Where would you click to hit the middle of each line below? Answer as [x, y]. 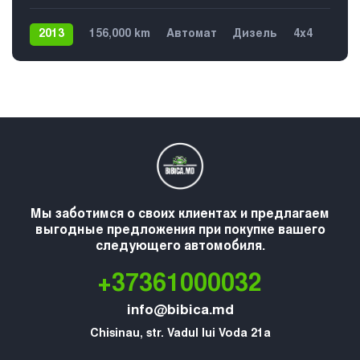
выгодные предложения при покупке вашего [180, 231]
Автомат [192, 35]
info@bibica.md [180, 312]
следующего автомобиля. [180, 247]
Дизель [255, 35]
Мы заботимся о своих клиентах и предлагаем [180, 215]
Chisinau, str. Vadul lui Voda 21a [180, 335]
